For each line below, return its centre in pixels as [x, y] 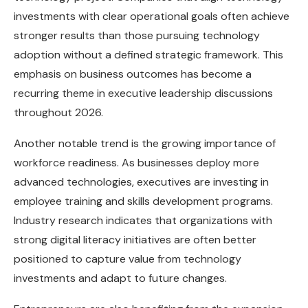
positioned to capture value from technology [128, 259]
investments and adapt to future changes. [120, 278]
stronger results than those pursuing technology [137, 36]
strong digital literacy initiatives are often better [135, 240]
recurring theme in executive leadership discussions [143, 93]
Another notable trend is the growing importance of [145, 144]
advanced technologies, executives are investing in [141, 182]
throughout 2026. [58, 113]
